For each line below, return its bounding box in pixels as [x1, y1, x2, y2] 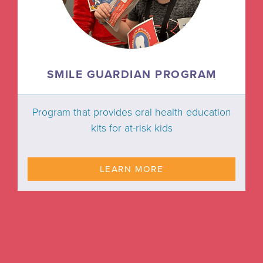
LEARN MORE [99, 163, 164, 174]
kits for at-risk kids [90, 122, 173, 134]
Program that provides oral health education [32, 106, 231, 119]
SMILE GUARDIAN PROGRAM [46, 67, 217, 81]
